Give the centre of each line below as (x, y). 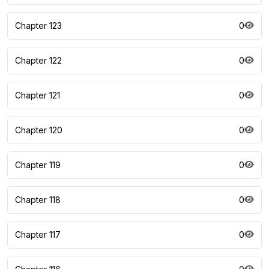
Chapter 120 (39, 130)
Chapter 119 (38, 165)
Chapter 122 (38, 61)
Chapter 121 (38, 95)
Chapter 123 (38, 26)
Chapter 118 (38, 200)
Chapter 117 (38, 235)
